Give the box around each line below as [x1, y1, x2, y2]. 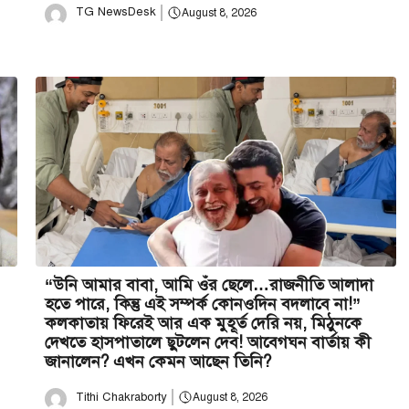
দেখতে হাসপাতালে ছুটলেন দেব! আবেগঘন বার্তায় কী [45, 331, 371, 352]
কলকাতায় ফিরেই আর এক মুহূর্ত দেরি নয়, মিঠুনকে [45, 312, 362, 333]
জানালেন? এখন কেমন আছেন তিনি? [45, 351, 271, 372]
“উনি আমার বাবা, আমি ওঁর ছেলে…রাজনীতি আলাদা [45, 274, 373, 295]
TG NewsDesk [76, 5, 156, 20]
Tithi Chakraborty [76, 389, 167, 404]
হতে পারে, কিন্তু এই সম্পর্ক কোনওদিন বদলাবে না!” [45, 293, 361, 314]
